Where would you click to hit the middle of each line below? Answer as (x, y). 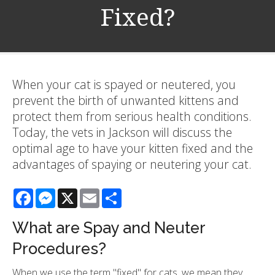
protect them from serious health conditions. (132, 117)
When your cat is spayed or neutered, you (124, 85)
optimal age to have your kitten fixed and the (133, 149)
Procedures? (59, 249)
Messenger (80, 194)
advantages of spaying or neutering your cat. (132, 165)
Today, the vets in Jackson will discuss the (122, 133)
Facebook (55, 194)
